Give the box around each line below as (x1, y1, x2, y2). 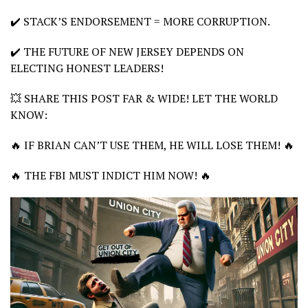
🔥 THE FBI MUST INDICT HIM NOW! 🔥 (10, 167, 211, 183)
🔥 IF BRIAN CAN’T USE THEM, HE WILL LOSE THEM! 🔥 (10, 137, 294, 153)
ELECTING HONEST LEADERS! (10, 60, 164, 76)
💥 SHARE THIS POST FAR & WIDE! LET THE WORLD (10, 90, 278, 106)
